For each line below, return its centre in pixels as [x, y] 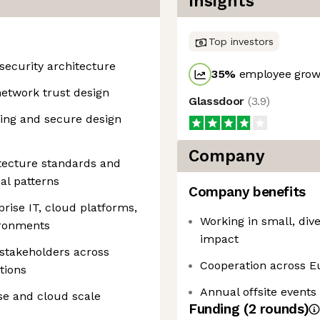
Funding [216, 309]
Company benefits [247, 192]
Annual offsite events [258, 292]
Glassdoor [218, 101]
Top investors [241, 41]
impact [219, 239]
